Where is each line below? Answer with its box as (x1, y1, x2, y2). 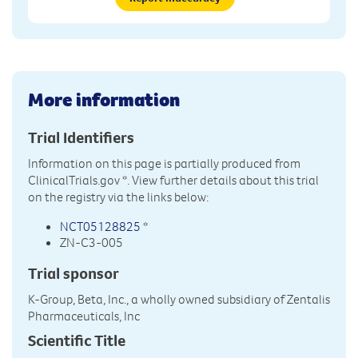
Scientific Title (28, 330, 125, 351)
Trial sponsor (28, 262, 119, 283)
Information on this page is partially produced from (28, 154, 300, 171)
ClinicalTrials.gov (28, 171, 120, 188)
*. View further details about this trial (120, 171, 319, 188)
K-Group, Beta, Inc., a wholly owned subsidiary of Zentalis (28, 290, 330, 307)
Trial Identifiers (28, 126, 134, 147)
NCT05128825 (60, 217, 141, 234)
